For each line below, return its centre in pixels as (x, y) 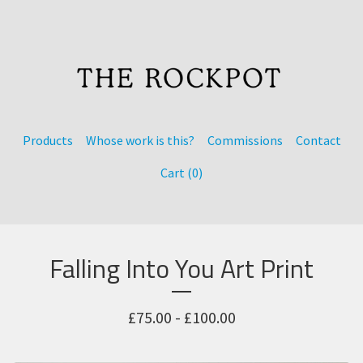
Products (47, 140)
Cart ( (176, 172)
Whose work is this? (140, 140)
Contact (318, 140)
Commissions (245, 140)
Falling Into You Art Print (181, 268)
